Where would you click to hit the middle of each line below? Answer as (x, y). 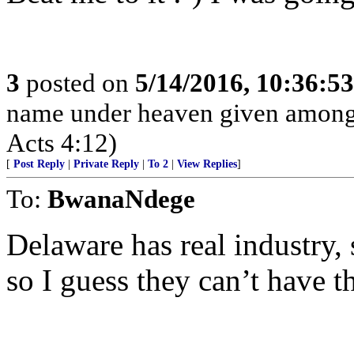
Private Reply (106, 164)
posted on (77, 83)
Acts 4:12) (62, 143)
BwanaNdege (121, 199)
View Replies (207, 164)
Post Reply (39, 164)
